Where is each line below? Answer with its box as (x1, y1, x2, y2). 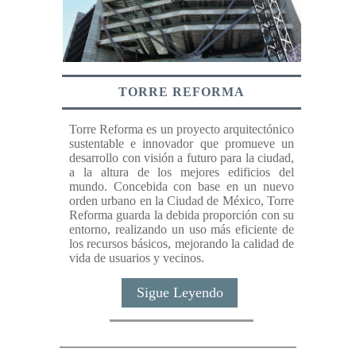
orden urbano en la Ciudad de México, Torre (69, 194, 294, 208)
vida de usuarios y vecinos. (69, 251, 205, 265)
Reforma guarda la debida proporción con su (69, 208, 294, 222)
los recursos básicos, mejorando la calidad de (69, 237, 294, 251)
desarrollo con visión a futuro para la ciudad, (69, 151, 294, 165)
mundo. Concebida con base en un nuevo (69, 180, 294, 194)
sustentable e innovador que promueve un (69, 137, 294, 151)
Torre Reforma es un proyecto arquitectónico (69, 122, 294, 137)
